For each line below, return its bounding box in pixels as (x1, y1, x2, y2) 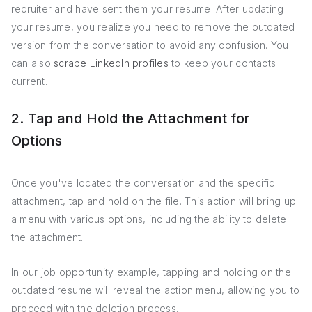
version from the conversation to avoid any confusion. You (11, 39, 289, 51)
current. (11, 75, 47, 87)
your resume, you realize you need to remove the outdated (11, 21, 295, 33)
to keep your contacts (168, 57, 276, 69)
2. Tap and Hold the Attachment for (11, 110, 251, 127)
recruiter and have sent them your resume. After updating (11, 3, 284, 15)
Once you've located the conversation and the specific (11, 177, 275, 189)
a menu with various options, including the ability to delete (11, 213, 287, 225)
